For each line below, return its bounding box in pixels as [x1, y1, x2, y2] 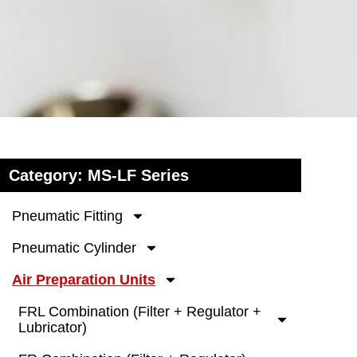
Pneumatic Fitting [12, 208, 123, 225]
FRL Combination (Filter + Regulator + [18, 304, 261, 320]
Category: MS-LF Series [9, 167, 190, 185]
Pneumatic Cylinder [12, 240, 136, 257]
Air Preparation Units [12, 272, 155, 288]
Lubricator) [18, 320, 87, 336]
